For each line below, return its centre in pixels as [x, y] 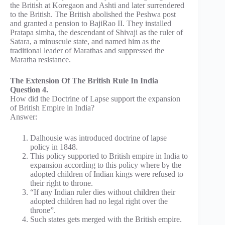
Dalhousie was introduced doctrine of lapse [98, 138]
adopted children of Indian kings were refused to [107, 174]
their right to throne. [62, 183]
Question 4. [29, 89]
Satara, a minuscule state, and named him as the [85, 41]
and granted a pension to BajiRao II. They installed [91, 23]
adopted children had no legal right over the [99, 201]
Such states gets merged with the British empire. [106, 219]
